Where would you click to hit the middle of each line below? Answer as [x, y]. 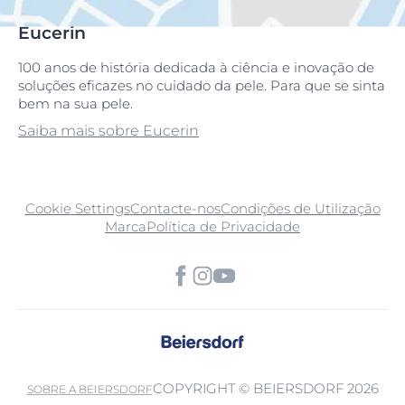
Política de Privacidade [223, 226]
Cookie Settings [77, 208]
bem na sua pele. [75, 103]
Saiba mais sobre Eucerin [108, 130]
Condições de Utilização [300, 208]
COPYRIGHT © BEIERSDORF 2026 [265, 388]
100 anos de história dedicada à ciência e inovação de [196, 67]
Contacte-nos [175, 208]
